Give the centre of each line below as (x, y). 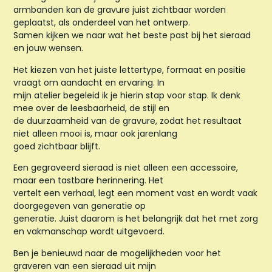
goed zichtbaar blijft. (57, 146)
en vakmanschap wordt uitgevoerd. (89, 232)
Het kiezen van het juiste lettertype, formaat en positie (130, 70)
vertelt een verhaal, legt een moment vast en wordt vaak (136, 193)
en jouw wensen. (49, 48)
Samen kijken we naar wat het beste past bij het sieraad (132, 36)
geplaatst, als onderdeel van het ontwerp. (102, 23)
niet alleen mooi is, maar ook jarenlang (96, 133)
